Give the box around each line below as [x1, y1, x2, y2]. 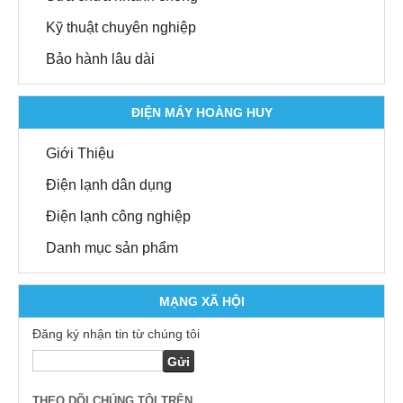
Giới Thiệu [46, 146, 114, 162]
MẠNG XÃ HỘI [158, 294, 245, 309]
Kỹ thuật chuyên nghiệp [46, 20, 196, 36]
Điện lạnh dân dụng [46, 177, 172, 193]
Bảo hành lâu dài [46, 51, 155, 67]
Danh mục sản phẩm [46, 240, 178, 256]
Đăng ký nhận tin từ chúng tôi [32, 327, 200, 342]
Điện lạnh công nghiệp [46, 209, 191, 225]
